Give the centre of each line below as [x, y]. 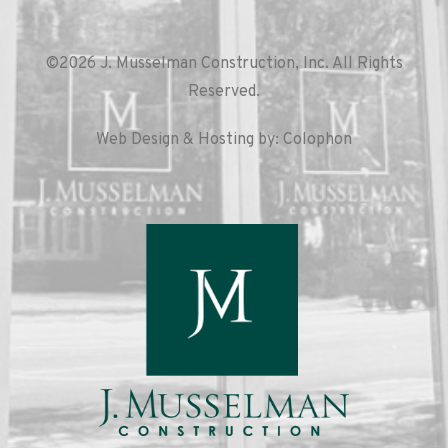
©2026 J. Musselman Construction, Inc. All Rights [224, 64]
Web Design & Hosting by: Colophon [224, 140]
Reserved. [224, 92]
